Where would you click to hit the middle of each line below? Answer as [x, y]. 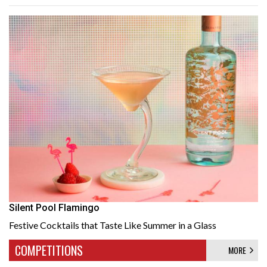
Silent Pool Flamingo [54, 208]
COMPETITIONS [49, 250]
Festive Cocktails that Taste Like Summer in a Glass [113, 225]
